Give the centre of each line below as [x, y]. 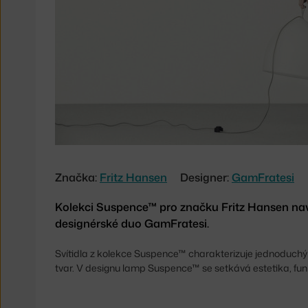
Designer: [206, 177]
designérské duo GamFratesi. [132, 223]
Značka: [77, 177]
